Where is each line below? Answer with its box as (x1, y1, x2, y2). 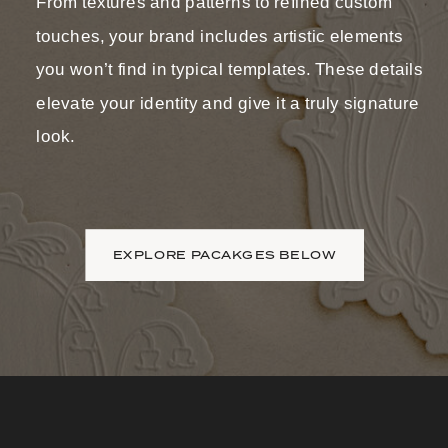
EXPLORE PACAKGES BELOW (112, 247, 337, 262)
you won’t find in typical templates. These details (36, 59, 423, 80)
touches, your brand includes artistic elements (36, 26, 403, 46)
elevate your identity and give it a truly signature (36, 93, 420, 113)
